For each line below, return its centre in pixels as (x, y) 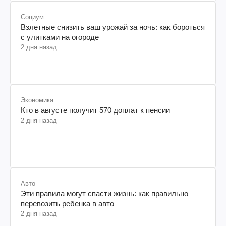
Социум (32, 17)
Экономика (37, 100)
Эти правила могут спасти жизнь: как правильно (104, 193)
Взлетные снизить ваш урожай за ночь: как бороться (113, 27)
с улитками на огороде (60, 37)
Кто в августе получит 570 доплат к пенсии (95, 110)
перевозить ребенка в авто (67, 203)
